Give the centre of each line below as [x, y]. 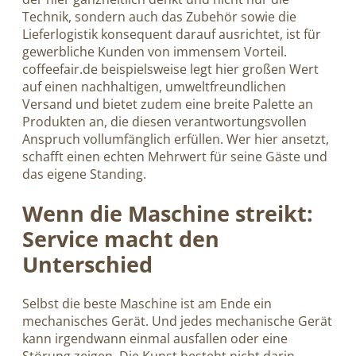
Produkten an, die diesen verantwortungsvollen [164, 121]
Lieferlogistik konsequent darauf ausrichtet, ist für [172, 34]
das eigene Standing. [84, 174]
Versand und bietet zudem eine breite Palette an [168, 104]
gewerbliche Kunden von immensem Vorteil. [155, 51]
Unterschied [87, 264]
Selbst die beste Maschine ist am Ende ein [147, 304]
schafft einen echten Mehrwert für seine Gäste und [175, 156]
